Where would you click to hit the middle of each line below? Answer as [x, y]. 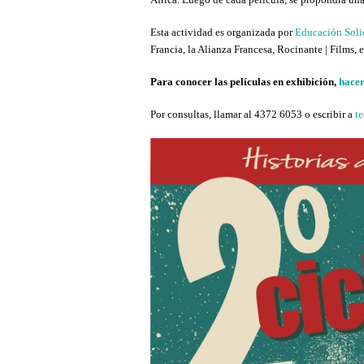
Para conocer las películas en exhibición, [244, 82]
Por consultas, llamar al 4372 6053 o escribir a [252, 115]
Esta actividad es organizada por [222, 32]
